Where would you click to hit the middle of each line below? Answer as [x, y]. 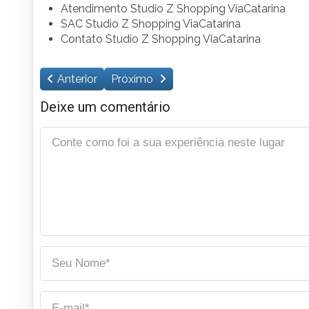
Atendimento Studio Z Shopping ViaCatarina [173, 8]
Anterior [77, 79]
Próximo [133, 79]
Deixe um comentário [105, 107]
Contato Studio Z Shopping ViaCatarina [161, 39]
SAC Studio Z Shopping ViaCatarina [151, 23]
